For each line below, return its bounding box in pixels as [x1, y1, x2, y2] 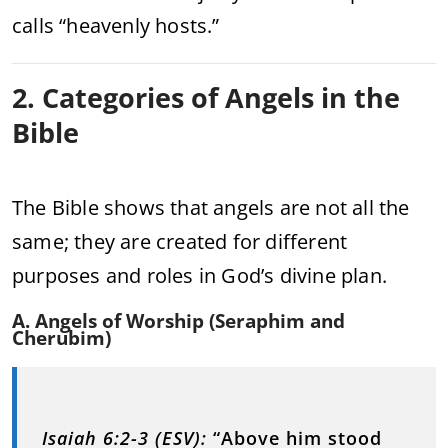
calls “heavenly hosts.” [12, 11, 220, 39]
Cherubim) [12, 324, 111, 351]
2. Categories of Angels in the [12, 78, 400, 116]
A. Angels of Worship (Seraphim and [12, 307, 345, 334]
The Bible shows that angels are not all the [12, 193, 410, 221]
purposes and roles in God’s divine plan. [12, 261, 388, 289]
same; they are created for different [12, 227, 348, 255]
